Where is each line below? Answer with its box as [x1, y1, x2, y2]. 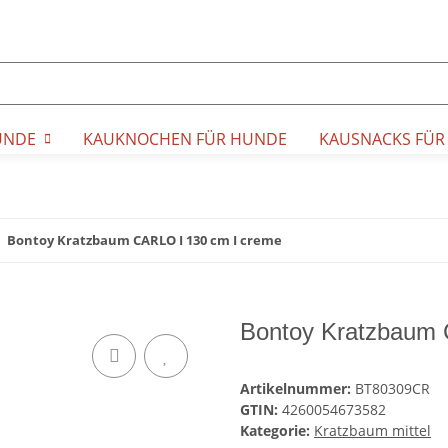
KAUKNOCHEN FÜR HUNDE [82, 128, 287, 150]
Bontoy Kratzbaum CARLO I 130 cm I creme [7, 231, 282, 249]
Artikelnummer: [240, 379, 355, 399]
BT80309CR [355, 379, 430, 399]
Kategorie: [240, 421, 314, 441]
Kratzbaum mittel [314, 421, 431, 441]
